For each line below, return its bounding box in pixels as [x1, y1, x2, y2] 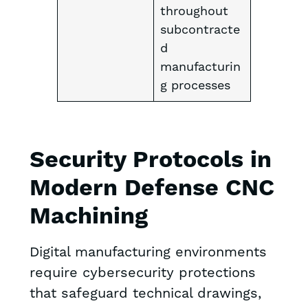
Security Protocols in [29, 146, 272, 176]
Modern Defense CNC [29, 174, 274, 204]
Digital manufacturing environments [29, 243, 267, 262]
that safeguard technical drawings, [29, 285, 261, 303]
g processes [159, 78, 230, 94]
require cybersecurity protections [29, 264, 256, 283]
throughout [159, 3, 228, 20]
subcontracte [159, 22, 240, 38]
